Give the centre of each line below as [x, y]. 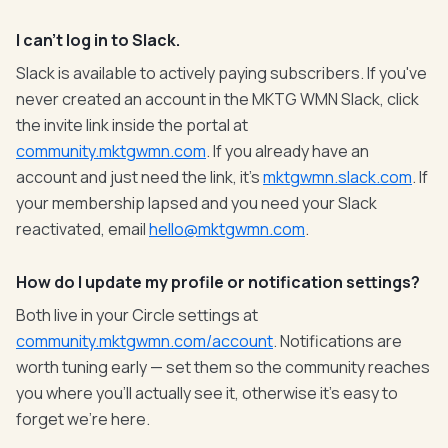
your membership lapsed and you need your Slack [196, 203]
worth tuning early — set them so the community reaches [223, 367]
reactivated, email [82, 229]
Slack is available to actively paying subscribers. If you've [221, 73]
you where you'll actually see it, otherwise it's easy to [207, 393]
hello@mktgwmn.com [227, 229]
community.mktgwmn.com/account [144, 341]
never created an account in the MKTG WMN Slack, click [217, 99]
